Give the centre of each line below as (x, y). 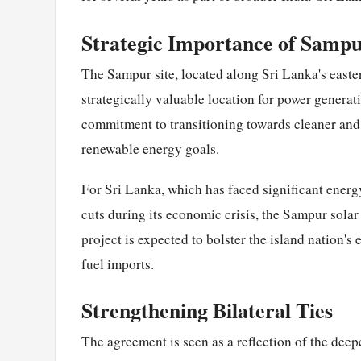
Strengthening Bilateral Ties (207, 310)
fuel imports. (118, 263)
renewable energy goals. (150, 148)
